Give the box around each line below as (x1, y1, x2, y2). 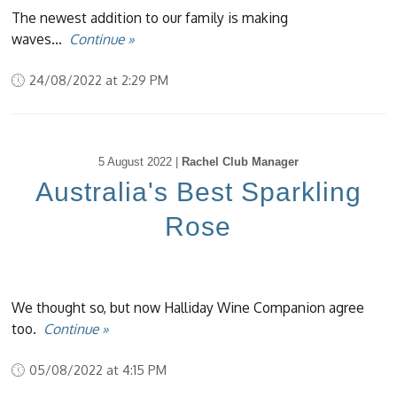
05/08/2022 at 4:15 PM (29, 362, 167, 378)
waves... (12, 30, 70, 49)
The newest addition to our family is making (12, 9, 289, 27)
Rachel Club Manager (181, 155, 299, 169)
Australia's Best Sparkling (35, 177, 362, 206)
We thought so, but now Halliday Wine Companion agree (12, 299, 365, 316)
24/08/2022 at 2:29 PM (29, 72, 169, 89)
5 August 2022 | (97, 155, 182, 169)
